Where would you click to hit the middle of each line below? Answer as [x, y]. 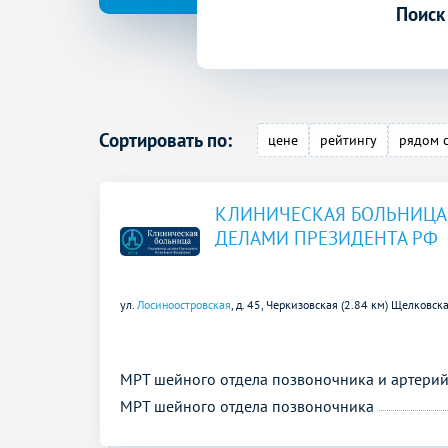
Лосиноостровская [184, 304]
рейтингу [349, 139]
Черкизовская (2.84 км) [328, 304]
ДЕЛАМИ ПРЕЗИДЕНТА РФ [326, 237]
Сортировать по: [165, 139]
